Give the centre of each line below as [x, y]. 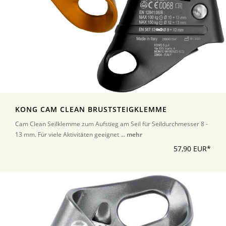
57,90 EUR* [192, 149]
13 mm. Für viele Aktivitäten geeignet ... [71, 134]
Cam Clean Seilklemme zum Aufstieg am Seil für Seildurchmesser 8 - [111, 124]
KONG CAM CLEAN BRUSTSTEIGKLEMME [91, 109]
